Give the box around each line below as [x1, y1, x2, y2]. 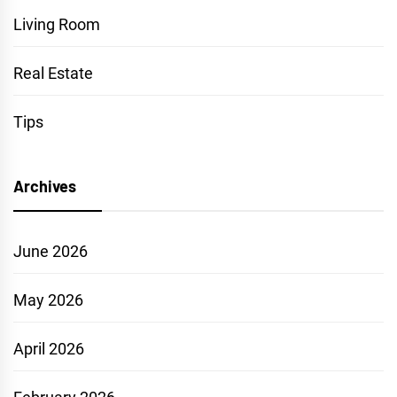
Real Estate [13, 64, 93, 82]
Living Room [13, 15, 100, 34]
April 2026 [13, 339, 84, 358]
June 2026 [13, 242, 88, 261]
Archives [13, 176, 76, 196]
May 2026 [13, 291, 83, 309]
